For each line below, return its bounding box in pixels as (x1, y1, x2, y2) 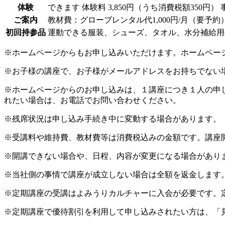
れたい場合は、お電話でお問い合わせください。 (4, 95, 181, 104)
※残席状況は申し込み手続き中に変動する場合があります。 (4, 114, 221, 123)
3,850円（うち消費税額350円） (106, 3, 220, 12)
